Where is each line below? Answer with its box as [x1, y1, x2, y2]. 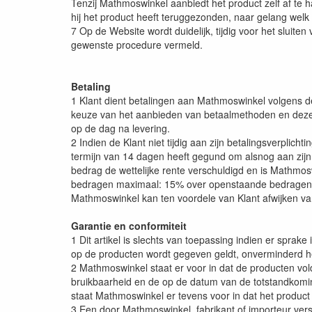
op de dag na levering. [71, 121, 170, 136]
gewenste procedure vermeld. [71, 38, 203, 52]
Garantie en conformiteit [71, 219, 187, 233]
